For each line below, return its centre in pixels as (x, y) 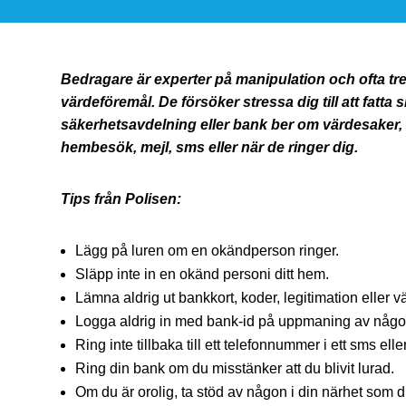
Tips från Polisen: (121, 199)
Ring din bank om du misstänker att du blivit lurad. (235, 369)
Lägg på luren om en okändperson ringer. (208, 251)
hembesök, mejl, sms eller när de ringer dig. (210, 148)
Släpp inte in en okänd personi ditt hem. (203, 275)
